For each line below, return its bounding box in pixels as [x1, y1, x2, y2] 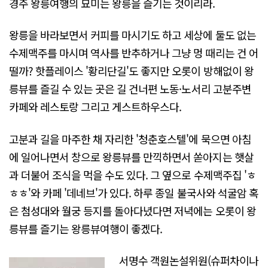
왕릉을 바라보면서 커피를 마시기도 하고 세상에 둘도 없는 [9, 27, 256, 43]
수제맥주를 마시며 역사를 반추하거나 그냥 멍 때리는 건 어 [9, 45, 258, 61]
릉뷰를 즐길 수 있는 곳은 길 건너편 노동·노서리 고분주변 [9, 81, 251, 97]
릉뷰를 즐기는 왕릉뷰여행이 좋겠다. [9, 220, 163, 236]
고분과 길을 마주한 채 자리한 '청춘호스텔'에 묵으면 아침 [9, 130, 251, 147]
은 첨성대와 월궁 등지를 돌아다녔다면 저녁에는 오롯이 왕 [9, 202, 256, 218]
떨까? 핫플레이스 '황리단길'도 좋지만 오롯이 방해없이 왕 [9, 63, 254, 79]
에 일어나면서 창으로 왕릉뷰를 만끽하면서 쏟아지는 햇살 [9, 148, 254, 165]
